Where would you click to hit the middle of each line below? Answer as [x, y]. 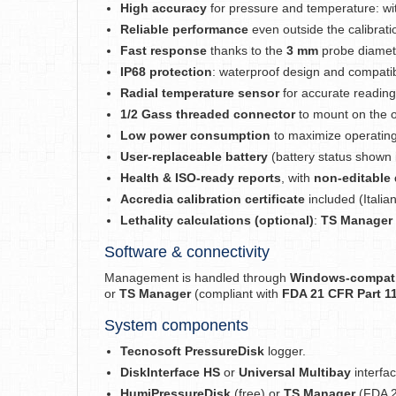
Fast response [164, 50]
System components [176, 325]
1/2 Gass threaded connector [208, 114]
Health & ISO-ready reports [201, 178]
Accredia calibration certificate [213, 199]
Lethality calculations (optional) [217, 220]
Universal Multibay [295, 372]
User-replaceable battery [194, 156]
